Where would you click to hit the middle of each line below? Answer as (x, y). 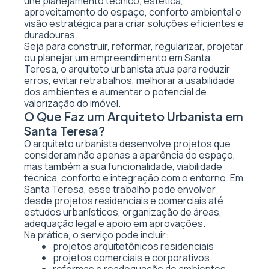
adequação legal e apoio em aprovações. (115, 223)
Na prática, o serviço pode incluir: (96, 235)
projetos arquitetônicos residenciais (133, 246)
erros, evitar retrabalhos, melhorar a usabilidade (129, 80)
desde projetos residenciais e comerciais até (124, 201)
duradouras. (51, 35)
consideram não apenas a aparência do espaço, (130, 155)
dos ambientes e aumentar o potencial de (115, 92)
